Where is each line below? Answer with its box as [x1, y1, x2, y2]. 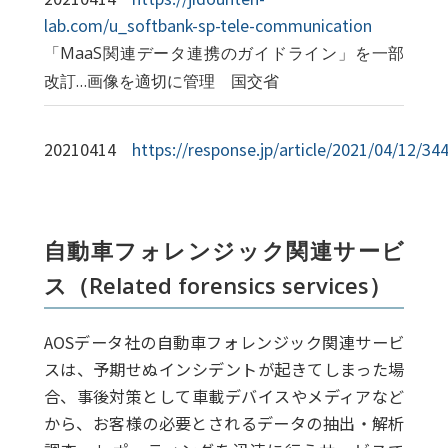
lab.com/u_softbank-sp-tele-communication [43, 12, 372, 37]
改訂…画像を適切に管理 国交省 [43, 69, 279, 92]
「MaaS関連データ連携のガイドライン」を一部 [43, 41, 405, 64]
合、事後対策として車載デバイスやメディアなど [43, 383, 405, 408]
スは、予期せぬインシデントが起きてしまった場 [43, 356, 405, 381]
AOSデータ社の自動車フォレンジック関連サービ [43, 329, 405, 354]
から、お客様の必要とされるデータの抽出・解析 [43, 410, 405, 435]
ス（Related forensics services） [43, 269, 391, 300]
